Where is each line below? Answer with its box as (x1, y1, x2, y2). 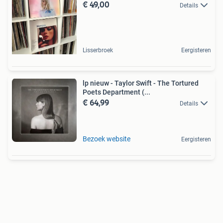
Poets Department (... (83, 88, 150, 96)
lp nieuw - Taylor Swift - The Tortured (83, 79, 199, 87)
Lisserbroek (83, 47, 113, 54)
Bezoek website (83, 135, 130, 143)
